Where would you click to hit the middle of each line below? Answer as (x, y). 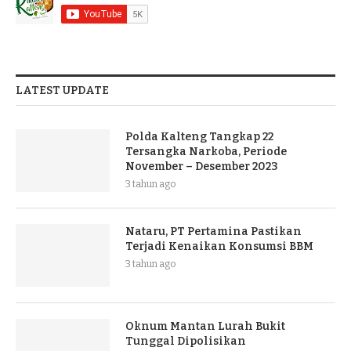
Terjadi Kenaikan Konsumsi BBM (219, 246)
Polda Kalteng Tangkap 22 (199, 136)
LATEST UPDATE (62, 90)
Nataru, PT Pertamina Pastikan (213, 231)
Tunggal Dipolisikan (186, 341)
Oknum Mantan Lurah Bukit (205, 326)
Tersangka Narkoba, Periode (206, 151)
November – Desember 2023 (202, 166)
